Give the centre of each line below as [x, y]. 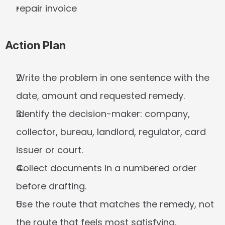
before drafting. [51, 186]
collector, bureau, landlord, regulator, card [111, 132]
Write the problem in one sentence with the [113, 78]
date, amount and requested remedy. [100, 96]
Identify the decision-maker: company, [103, 114]
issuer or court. [49, 150]
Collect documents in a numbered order [106, 168]
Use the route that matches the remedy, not [115, 204]
